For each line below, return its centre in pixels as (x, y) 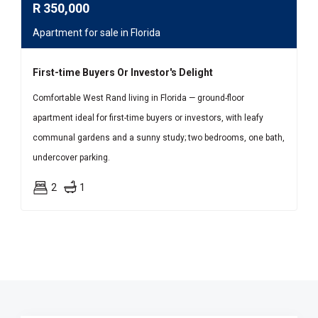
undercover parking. (71, 158)
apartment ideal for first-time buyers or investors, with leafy (148, 118)
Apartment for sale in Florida (97, 33)
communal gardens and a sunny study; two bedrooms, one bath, (159, 138)
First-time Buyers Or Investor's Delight (123, 72)
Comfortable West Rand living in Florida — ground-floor (138, 98)
